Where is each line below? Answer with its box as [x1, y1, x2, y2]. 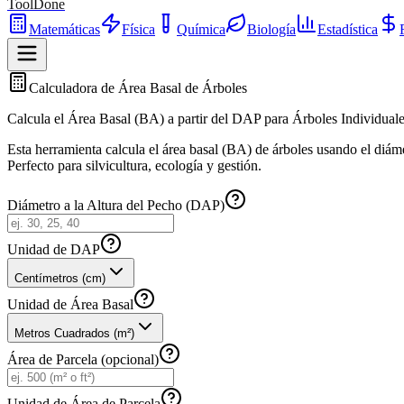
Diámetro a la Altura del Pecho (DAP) [7, 197, 225, 213]
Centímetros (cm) [14, 271, 106, 285]
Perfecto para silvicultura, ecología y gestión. [7, 158, 262, 173]
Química [177, 22, 225, 37]
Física [122, 22, 155, 37]
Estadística [317, 22, 378, 37]
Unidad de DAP [7, 242, 100, 257]
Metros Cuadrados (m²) [14, 326, 134, 340]
